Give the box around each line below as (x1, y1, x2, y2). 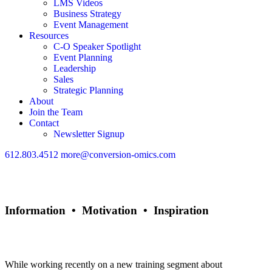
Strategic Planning (53, 85, 123, 95)
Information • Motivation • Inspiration (5, 204, 209, 217)
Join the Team (29, 107, 83, 117)
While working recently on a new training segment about (5, 259, 222, 270)
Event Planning (53, 52, 112, 63)
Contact (29, 118, 59, 128)
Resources (29, 30, 69, 41)
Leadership (53, 63, 96, 73)
